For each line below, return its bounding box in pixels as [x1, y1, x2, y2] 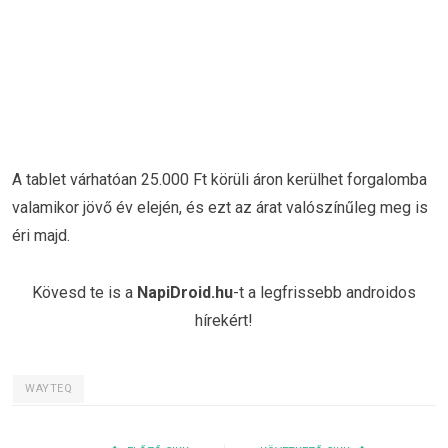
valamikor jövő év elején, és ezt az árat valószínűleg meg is [12, 197, 428, 217]
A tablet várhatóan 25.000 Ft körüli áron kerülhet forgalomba [12, 169, 427, 189]
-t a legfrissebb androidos [233, 283, 416, 303]
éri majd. [12, 225, 70, 245]
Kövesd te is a [32, 283, 137, 303]
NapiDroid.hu [137, 283, 233, 303]
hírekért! [195, 311, 253, 331]
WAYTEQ [25, 382, 73, 396]
